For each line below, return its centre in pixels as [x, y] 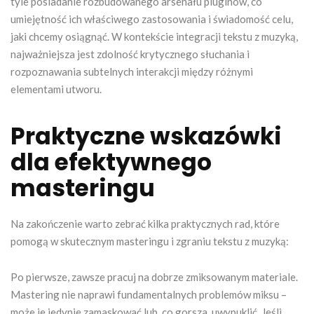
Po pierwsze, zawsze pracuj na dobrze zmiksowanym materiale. [154, 277]
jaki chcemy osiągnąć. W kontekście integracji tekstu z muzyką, [154, 36]
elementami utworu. [56, 89]
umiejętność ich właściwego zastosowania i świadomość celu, [152, 19]
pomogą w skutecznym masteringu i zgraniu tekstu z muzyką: [150, 241]
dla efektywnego [111, 162]
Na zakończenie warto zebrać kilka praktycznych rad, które [145, 223]
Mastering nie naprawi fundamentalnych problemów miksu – [149, 294]
